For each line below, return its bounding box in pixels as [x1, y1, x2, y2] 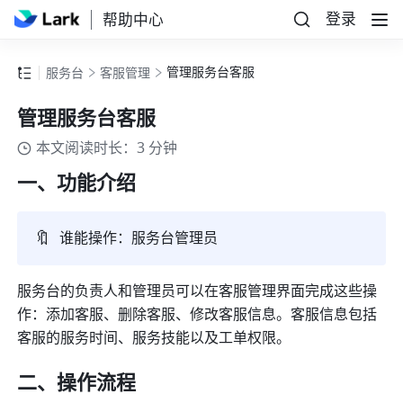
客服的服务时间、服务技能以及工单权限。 [17, 327, 295, 350]
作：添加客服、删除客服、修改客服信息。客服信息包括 [17, 304, 378, 327]
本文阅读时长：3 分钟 [36, 138, 178, 160]
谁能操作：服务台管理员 [59, 228, 219, 250]
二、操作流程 [17, 369, 137, 399]
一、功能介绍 [17, 169, 137, 199]
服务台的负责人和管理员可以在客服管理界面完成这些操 [17, 281, 378, 303]
